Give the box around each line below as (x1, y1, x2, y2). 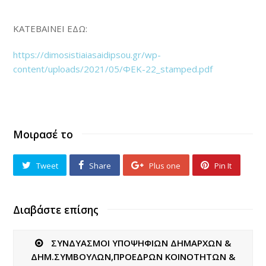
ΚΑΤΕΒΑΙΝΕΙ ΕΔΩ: (13, 23, 88, 34)
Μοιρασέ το (13, 127, 74, 141)
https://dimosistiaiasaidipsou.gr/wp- (13, 49, 161, 61)
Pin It (214, 160, 232, 171)
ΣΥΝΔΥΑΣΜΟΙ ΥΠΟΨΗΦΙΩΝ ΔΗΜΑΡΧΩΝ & (51, 236, 231, 249)
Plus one (149, 160, 181, 171)
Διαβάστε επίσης (13, 202, 99, 217)
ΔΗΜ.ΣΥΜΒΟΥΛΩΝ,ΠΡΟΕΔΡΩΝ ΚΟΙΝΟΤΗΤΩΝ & (31, 250, 235, 262)
